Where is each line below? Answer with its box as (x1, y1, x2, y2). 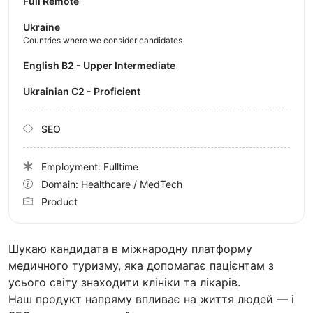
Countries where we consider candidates (23, 34, 182, 45)
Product (41, 195, 78, 208)
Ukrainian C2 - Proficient (30, 85, 140, 97)
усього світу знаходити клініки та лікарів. (8, 275, 244, 289)
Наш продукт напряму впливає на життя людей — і (8, 291, 294, 306)
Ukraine (23, 20, 60, 33)
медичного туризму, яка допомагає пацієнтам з (8, 258, 274, 272)
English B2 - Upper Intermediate (29, 59, 175, 71)
